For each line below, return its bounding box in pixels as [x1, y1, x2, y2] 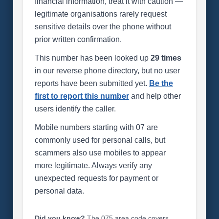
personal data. [34, 187, 84, 195]
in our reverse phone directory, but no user [34, 66, 180, 75]
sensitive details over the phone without [34, 22, 171, 31]
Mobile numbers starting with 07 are [34, 123, 158, 131]
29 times [150, 54, 181, 62]
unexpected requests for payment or [34, 174, 158, 182]
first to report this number [34, 92, 129, 100]
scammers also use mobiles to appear [34, 149, 166, 157]
